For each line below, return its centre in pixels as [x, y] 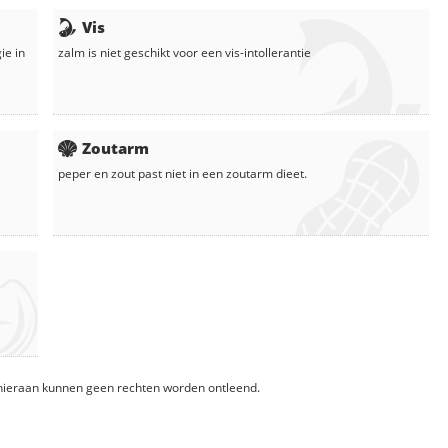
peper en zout [96, 173]
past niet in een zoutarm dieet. [221, 173]
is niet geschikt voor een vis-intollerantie [198, 52]
